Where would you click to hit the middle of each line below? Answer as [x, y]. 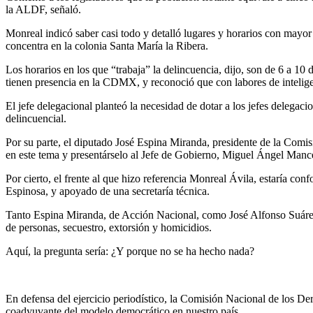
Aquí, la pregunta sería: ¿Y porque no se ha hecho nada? [130, 251]
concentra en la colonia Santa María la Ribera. [107, 45]
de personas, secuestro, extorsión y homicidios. [109, 227]
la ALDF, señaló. [43, 9]
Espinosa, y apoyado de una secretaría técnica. [108, 191]
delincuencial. [36, 118]
